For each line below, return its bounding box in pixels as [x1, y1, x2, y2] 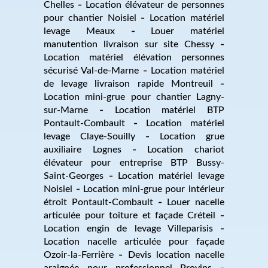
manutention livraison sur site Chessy [44, 39, 215, 49]
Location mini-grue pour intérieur [83, 184, 224, 194]
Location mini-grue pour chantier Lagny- [44, 92, 224, 102]
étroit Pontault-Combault [44, 197, 154, 207]
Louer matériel [151, 26, 224, 36]
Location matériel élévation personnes [44, 52, 224, 62]
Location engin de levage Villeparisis [44, 223, 213, 233]
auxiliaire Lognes [44, 144, 121, 154]
